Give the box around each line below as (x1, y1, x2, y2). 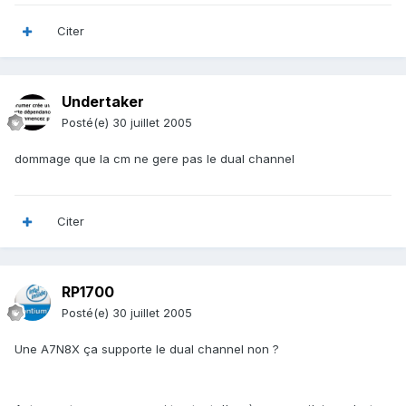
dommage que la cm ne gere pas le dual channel (14, 151, 295, 167)
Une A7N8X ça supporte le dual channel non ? (14, 342, 279, 357)
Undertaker (62, 92, 144, 111)
